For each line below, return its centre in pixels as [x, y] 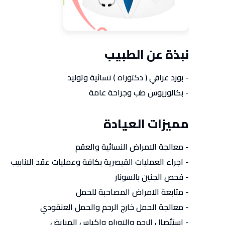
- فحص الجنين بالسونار [152, 177]
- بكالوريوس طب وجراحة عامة [139, 92]
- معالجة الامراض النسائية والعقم [132, 147]
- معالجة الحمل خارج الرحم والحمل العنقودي [115, 207]
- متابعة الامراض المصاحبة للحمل [132, 192]
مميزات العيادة [146, 124]
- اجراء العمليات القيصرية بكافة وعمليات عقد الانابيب [100, 162]
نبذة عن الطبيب [147, 54]
